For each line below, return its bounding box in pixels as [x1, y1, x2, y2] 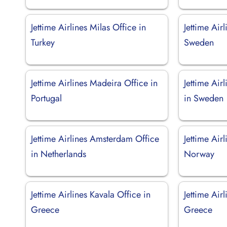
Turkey [31, 35, 55, 49]
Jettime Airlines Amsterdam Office [31, 132, 159, 145]
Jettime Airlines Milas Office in [31, 20, 146, 34]
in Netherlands [31, 147, 86, 161]
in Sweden [184, 91, 224, 105]
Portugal [31, 91, 62, 105]
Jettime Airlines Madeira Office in [31, 76, 158, 90]
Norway [184, 147, 215, 161]
